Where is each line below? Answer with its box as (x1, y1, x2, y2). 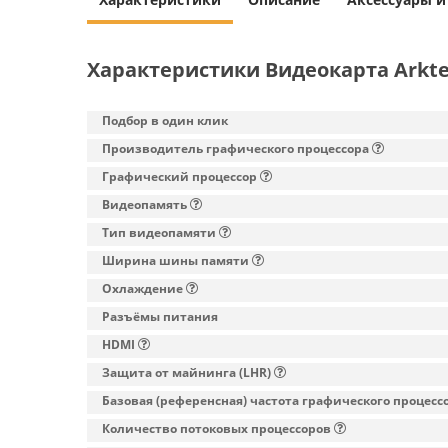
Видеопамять (102, 196, 187, 213)
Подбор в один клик (102, 112, 228, 129)
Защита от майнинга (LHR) (102, 364, 271, 381)
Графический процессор (102, 168, 257, 185)
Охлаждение (102, 280, 183, 297)
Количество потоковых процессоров (102, 420, 331, 437)
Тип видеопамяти (102, 224, 216, 241)
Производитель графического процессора (102, 140, 369, 157)
